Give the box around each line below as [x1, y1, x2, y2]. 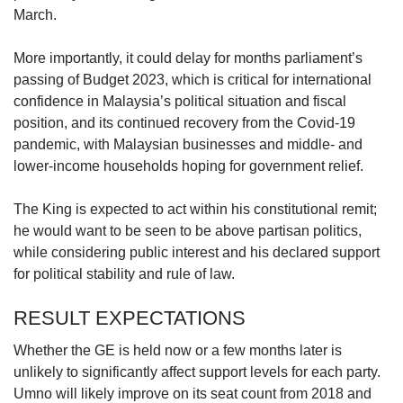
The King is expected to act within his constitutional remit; [13, 201, 377, 217]
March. [13, 6, 60, 22]
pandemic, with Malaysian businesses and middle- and [13, 136, 363, 152]
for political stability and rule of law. [13, 265, 235, 282]
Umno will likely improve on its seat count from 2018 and [13, 385, 372, 401]
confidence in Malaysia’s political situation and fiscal [13, 93, 346, 109]
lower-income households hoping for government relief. [13, 157, 374, 174]
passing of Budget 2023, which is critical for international [13, 71, 372, 87]
